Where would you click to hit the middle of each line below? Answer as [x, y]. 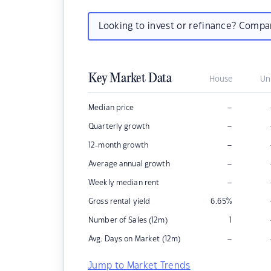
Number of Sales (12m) [128, 220]
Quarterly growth [119, 126]
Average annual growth [129, 164]
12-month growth [118, 145]
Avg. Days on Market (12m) [135, 239]
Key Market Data [130, 79]
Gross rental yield [119, 201]
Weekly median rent [124, 183]
